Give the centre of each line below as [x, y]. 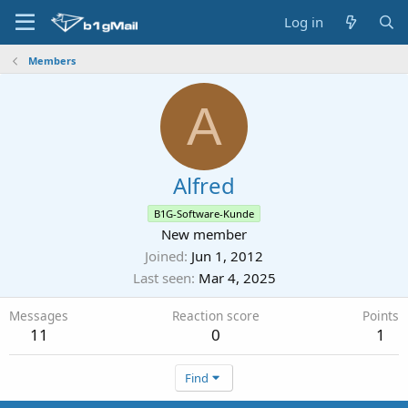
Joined [164, 256]
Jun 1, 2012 [227, 256]
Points [381, 316]
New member [204, 234]
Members [51, 61]
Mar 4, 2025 [237, 278]
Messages [39, 316]
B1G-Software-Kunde [204, 214]
